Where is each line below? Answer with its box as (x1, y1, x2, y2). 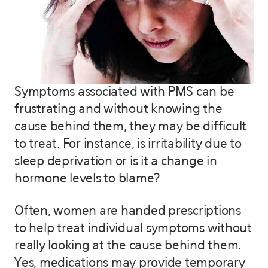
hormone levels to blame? (14, 172, 160, 185)
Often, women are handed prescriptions (14, 205, 241, 218)
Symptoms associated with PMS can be (14, 86, 234, 99)
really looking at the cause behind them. (14, 239, 241, 252)
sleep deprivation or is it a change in (14, 155, 217, 168)
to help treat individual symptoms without (14, 222, 252, 235)
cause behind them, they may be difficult (14, 120, 246, 133)
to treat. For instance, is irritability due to (14, 138, 242, 151)
